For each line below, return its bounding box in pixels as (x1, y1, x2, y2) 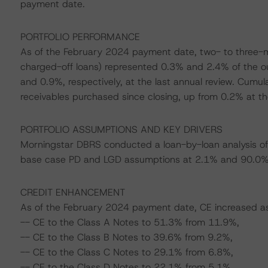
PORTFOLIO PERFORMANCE (20, 31, 140, 43)
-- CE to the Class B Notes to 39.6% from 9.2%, (20, 231, 233, 243)
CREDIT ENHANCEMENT (20, 186, 125, 199)
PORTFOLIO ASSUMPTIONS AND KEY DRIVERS (20, 123, 223, 136)
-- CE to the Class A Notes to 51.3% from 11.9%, (20, 216, 239, 229)
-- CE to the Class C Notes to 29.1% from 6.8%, (20, 246, 233, 258)
